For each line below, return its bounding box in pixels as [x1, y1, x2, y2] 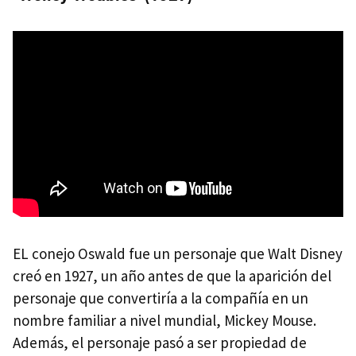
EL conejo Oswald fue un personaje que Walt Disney [13, 243, 342, 263]
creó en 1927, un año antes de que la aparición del [13, 265, 331, 285]
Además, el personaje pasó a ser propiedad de [13, 332, 307, 352]
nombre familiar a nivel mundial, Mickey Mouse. [13, 310, 316, 330]
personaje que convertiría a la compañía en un [13, 288, 308, 308]
